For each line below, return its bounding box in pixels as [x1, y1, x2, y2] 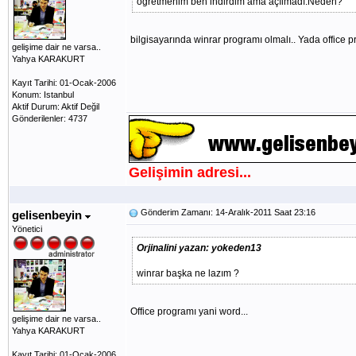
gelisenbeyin [12, 208, 85, 222]
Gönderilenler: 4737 [12, 114, 87, 123]
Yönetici [12, 224, 42, 234]
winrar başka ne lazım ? [137, 268, 239, 279]
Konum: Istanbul [12, 90, 74, 99]
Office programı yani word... [130, 306, 248, 317]
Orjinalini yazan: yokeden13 [137, 242, 261, 253]
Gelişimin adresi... [129, 164, 251, 180]
